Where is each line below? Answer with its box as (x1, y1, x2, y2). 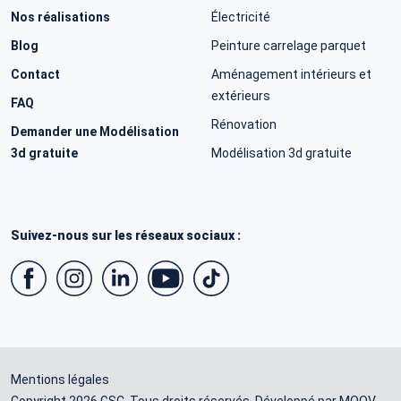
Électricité (211, 9, 270, 24)
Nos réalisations (11, 9, 110, 24)
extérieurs (211, 88, 270, 103)
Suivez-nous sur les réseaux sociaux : (11, 227, 241, 243)
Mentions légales (11, 371, 109, 387)
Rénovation (211, 116, 277, 132)
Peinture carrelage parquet (211, 38, 366, 53)
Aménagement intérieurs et (211, 66, 371, 81)
